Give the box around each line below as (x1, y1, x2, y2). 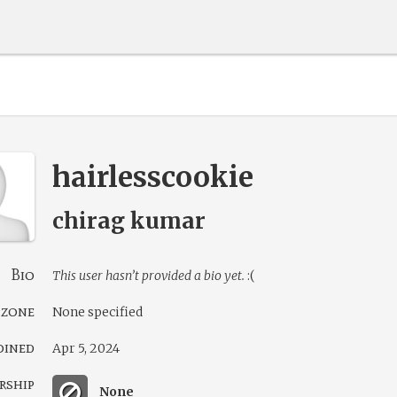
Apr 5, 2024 (52, 340, 120, 356)
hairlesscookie (52, 160, 253, 195)
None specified (52, 304, 143, 320)
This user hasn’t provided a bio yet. (52, 268, 245, 284)
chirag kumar (52, 207, 206, 235)
